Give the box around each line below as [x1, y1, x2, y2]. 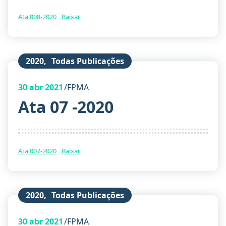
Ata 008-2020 [18, 12, 56, 21]
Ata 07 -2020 [18, 95, 114, 118]
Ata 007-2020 [18, 146, 56, 156]
